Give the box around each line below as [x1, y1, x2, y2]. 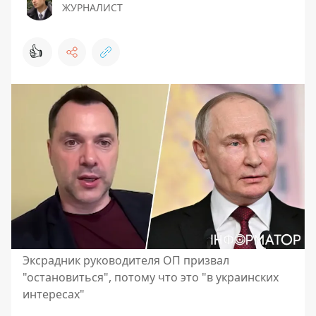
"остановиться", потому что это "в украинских [23, 269, 279, 285]
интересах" [23, 286, 85, 302]
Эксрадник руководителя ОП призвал [23, 253, 229, 268]
